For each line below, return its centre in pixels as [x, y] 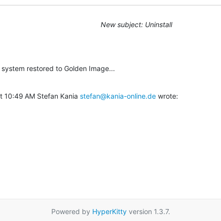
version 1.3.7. [148, 211]
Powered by [72, 211]
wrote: [167, 96]
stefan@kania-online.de [118, 96]
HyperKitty [109, 211]
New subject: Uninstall [136, 24]
